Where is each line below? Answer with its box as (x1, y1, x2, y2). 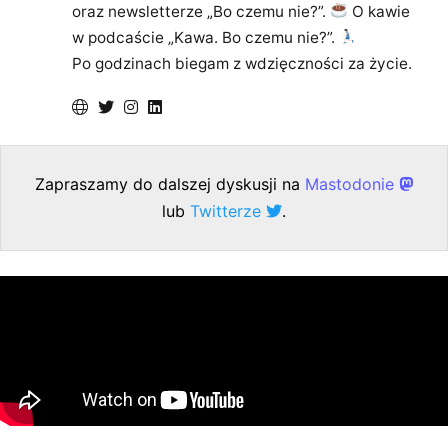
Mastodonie (305, 173, 399, 194)
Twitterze (190, 200, 266, 221)
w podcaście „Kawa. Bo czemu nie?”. (72, 27, 340, 47)
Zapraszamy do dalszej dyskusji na (35, 173, 305, 194)
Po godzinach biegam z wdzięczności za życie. (72, 53, 413, 73)
